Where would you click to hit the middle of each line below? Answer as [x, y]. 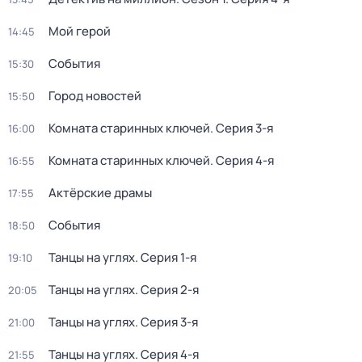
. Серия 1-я [166, 257]
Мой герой [80, 31]
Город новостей [95, 96]
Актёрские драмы [100, 193]
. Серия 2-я [167, 290]
